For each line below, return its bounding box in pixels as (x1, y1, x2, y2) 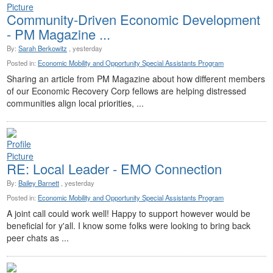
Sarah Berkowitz (18, 43, 67, 54)
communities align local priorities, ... (7, 97, 144, 110)
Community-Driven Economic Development (7, 10, 260, 29)
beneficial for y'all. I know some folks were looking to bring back (7, 219, 250, 232)
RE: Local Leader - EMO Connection (7, 159, 222, 179)
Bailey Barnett (18, 178, 59, 188)
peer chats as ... (7, 232, 69, 244)
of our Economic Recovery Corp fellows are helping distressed (7, 85, 246, 97)
